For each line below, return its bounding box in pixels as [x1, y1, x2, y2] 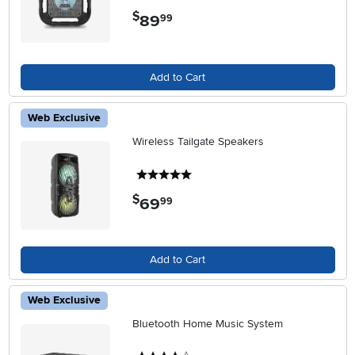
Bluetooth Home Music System [132, 317, 284, 330]
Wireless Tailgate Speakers [132, 134, 265, 148]
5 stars [195, 167, 229, 181]
